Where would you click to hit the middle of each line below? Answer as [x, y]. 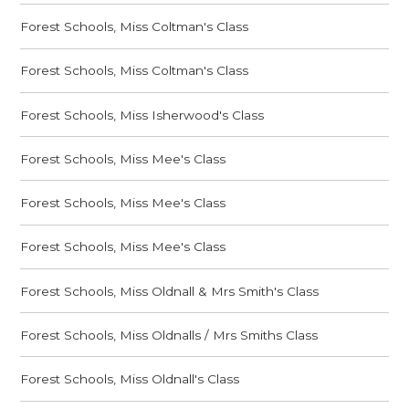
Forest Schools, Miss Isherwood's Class [142, 115]
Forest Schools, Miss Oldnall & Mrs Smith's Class [170, 291]
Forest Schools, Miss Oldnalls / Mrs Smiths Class [169, 335]
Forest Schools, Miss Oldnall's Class [130, 379]
